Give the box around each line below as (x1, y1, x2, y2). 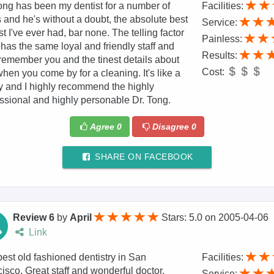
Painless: (201, 34, 245, 45)
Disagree (152, 122, 191, 132)
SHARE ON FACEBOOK (92, 152, 193, 162)
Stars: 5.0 (161, 212, 206, 223)
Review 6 (13, 212, 55, 223)
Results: (201, 50, 240, 61)
